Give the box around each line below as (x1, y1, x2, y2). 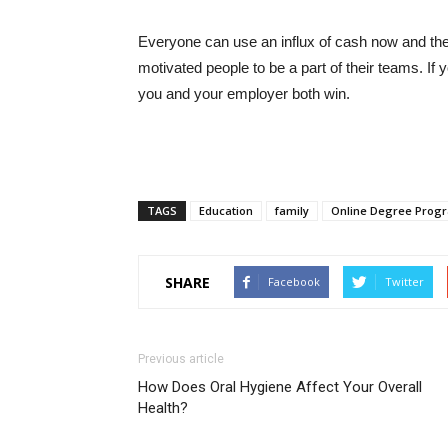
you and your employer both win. (138, 85, 350, 102)
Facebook (268, 274, 320, 289)
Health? (138, 399, 188, 417)
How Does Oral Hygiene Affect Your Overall (138, 378, 422, 396)
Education (199, 203, 253, 218)
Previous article (138, 352, 224, 366)
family (275, 203, 309, 218)
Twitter (385, 274, 424, 289)
